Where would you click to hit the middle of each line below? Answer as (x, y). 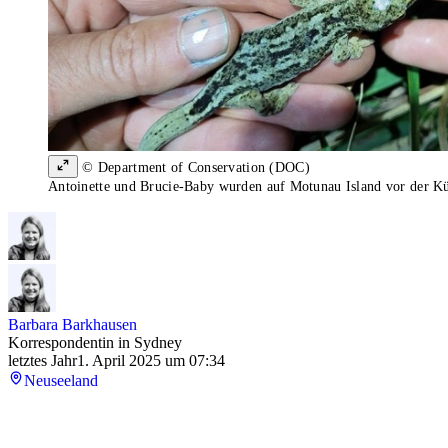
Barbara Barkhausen (72, 325)
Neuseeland (61, 381)
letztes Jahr (42, 361)
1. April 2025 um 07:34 (151, 361)
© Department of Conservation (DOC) (194, 168)
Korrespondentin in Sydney (95, 343)
